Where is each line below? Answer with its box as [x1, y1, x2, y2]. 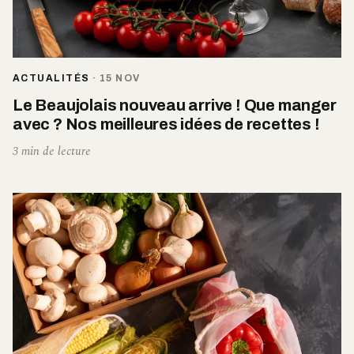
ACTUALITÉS [13, 73, 90, 85]
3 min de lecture [13, 142, 91, 161]
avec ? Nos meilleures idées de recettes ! [13, 115, 320, 134]
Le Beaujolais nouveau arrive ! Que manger [13, 96, 337, 115]
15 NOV [99, 73, 141, 85]
